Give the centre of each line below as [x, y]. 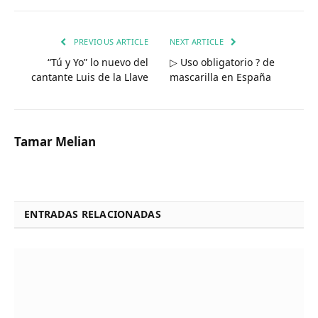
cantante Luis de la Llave [90, 77]
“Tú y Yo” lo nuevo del [98, 62]
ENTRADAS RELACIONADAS [93, 214]
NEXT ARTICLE [198, 41]
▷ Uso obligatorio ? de [222, 62]
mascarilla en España [220, 77]
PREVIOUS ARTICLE [110, 41]
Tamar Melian [55, 141]
